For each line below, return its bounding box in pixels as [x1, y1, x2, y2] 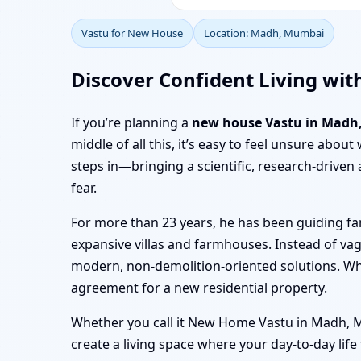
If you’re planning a [71, 113, 192, 131]
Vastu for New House [81, 26, 183, 40]
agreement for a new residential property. [71, 278, 327, 297]
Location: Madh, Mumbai [204, 26, 324, 40]
